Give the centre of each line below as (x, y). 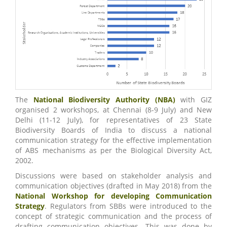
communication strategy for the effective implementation (113, 140)
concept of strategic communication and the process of (113, 216)
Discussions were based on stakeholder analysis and (113, 176)
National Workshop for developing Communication (113, 196)
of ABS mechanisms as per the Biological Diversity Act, (113, 150)
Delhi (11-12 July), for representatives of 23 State (113, 120)
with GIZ (194, 100)
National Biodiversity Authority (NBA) (104, 100)
